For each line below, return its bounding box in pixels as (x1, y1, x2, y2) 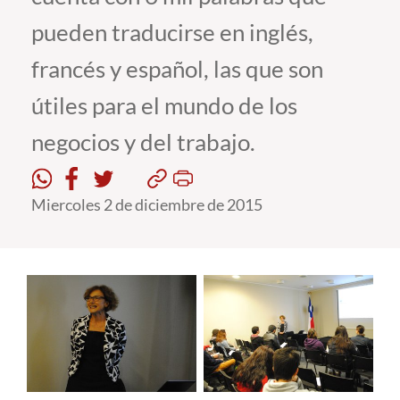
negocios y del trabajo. (31, 128, 255, 156)
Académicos (13, 73, 96, 93)
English (36, 214, 76, 230)
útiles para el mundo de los (31, 91, 297, 120)
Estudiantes (13, 40, 95, 60)
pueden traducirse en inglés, (31, 18, 313, 46)
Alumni (13, 139, 63, 159)
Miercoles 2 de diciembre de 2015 (31, 195, 262, 214)
